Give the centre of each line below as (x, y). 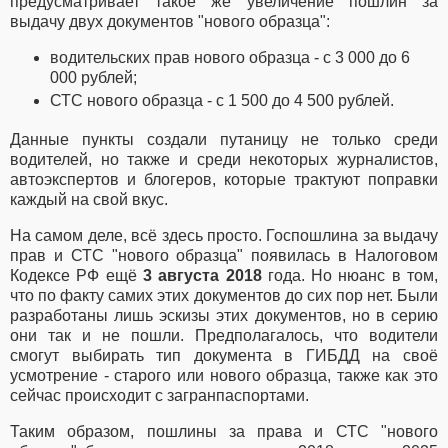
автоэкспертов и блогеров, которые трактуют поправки (224, 180)
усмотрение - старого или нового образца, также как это (224, 376)
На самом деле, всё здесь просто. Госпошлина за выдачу (224, 236)
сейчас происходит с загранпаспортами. (159, 396)
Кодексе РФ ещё (76, 276)
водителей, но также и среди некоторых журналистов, (224, 160)
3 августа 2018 (202, 276)
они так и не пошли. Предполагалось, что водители (224, 336)
